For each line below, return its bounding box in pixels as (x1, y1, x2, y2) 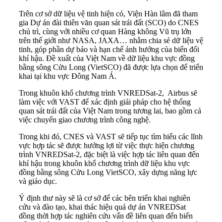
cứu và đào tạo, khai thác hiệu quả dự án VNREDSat (19, 203, 186, 212)
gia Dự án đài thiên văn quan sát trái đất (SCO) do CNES (19, 18, 199, 27)
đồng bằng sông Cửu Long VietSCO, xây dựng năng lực (19, 168, 197, 177)
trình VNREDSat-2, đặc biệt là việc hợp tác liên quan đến (19, 150, 199, 159)
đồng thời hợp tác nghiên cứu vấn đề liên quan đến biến (19, 212, 193, 221)
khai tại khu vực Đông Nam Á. (19, 72, 118, 81)
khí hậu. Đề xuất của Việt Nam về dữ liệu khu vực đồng (19, 54, 195, 63)
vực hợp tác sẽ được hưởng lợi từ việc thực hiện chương (19, 141, 194, 150)
